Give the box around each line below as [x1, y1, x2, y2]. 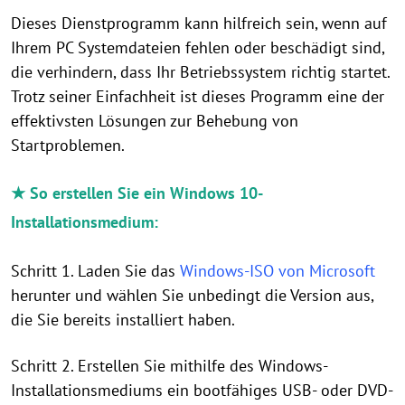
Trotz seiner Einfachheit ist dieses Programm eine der [11, 85, 384, 107]
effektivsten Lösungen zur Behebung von [11, 109, 298, 131]
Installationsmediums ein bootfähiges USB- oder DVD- [11, 379, 393, 400]
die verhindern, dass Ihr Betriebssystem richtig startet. [11, 61, 390, 82]
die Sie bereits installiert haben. [11, 308, 235, 330]
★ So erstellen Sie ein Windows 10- [11, 182, 263, 203]
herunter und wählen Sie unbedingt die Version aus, [11, 284, 373, 306]
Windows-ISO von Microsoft [180, 259, 375, 281]
